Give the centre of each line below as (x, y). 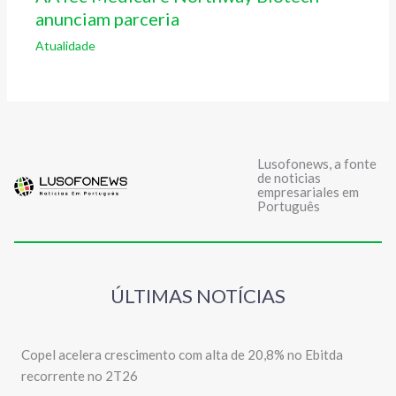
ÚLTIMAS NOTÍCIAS (198, 296)
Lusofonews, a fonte (316, 164)
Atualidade (66, 45)
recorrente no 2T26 (80, 376)
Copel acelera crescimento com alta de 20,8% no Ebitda (182, 355)
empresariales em (308, 192)
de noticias (289, 178)
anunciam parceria (108, 18)
